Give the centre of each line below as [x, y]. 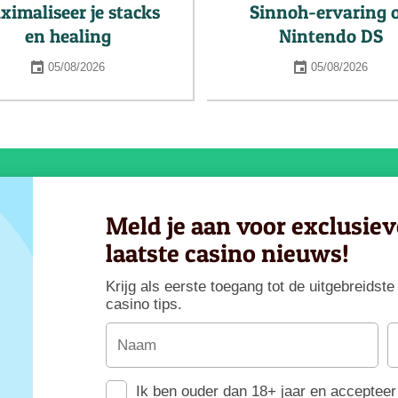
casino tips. [143, 304]
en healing [68, 36]
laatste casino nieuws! [227, 253]
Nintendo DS [330, 36]
